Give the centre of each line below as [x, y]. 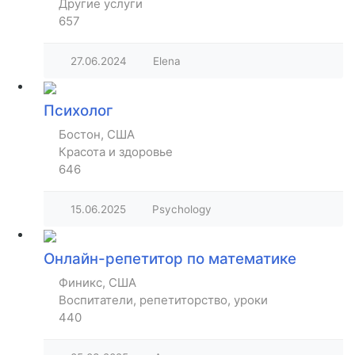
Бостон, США [97, 134]
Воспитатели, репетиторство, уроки [163, 300]
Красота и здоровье [116, 151]
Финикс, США [97, 282]
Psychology [182, 209]
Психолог [78, 110]
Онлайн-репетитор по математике [170, 258]
